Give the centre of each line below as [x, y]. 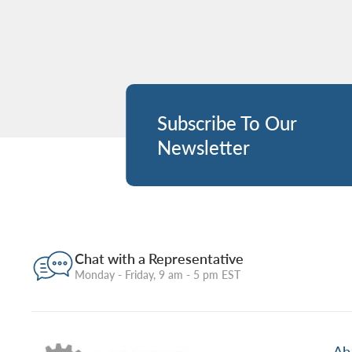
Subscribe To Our [227, 123]
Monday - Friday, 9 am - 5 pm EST [158, 274]
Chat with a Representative [159, 258]
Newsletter [204, 147]
